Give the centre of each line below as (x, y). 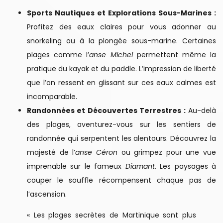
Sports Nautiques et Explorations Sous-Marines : (121, 13)
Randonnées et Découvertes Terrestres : (106, 111)
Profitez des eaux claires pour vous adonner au (121, 27)
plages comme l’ (58, 55)
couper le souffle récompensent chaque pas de (121, 180)
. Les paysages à (185, 167)
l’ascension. (47, 194)
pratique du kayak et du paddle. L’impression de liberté (121, 69)
